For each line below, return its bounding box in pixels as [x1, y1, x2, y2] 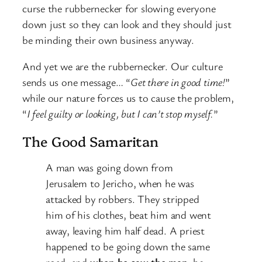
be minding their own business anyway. [22, 32, 194, 47]
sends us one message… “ [22, 75, 130, 89]
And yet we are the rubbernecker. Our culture [22, 59, 223, 74]
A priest [169, 223, 205, 237]
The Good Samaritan [22, 131, 159, 150]
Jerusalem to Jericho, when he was [46, 175, 194, 190]
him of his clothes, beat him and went [46, 207, 211, 222]
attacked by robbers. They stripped [46, 191, 199, 206]
